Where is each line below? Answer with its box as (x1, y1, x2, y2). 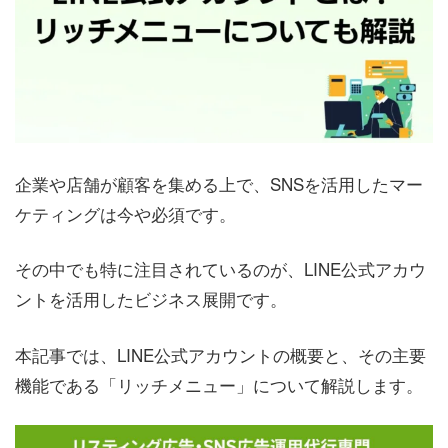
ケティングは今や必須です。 (15, 200, 236, 226)
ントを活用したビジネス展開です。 (15, 286, 287, 312)
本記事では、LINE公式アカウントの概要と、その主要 (15, 341, 426, 367)
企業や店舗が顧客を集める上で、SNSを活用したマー (15, 170, 423, 196)
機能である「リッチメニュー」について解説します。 (15, 371, 423, 397)
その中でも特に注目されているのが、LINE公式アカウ (15, 256, 426, 282)
